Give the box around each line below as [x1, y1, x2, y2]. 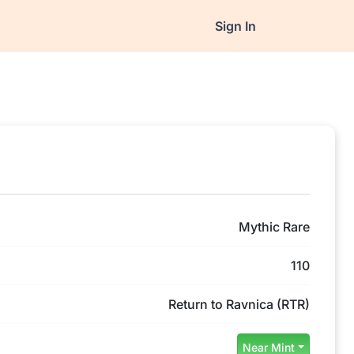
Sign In [214, 18, 256, 34]
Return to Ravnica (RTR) [168, 296, 310, 312]
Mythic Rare [239, 219, 310, 235]
